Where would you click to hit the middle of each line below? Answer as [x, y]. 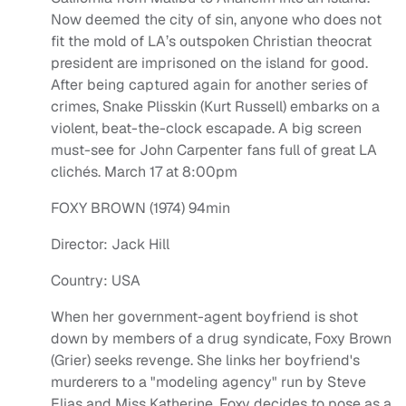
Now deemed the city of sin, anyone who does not [216, 20]
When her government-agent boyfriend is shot [204, 317]
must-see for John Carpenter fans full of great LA [214, 150]
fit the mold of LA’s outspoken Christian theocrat [211, 42]
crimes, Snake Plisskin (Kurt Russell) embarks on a [215, 107]
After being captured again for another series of [209, 85]
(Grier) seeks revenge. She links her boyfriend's [205, 361]
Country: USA [96, 281]
